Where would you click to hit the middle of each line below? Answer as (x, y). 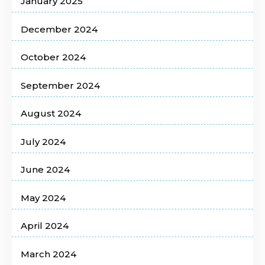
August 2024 (51, 114)
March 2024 (49, 254)
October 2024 (53, 57)
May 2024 (43, 198)
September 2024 (60, 85)
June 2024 (45, 170)
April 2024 (45, 226)
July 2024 (43, 141)
